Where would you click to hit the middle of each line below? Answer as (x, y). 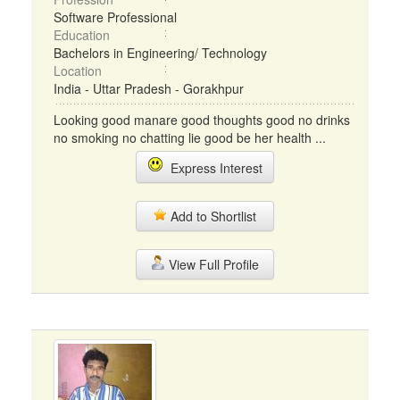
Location (78, 71)
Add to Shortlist (212, 216)
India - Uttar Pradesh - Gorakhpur (149, 88)
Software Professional (115, 17)
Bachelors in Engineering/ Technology (160, 53)
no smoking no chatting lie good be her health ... (190, 137)
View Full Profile (212, 264)
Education (82, 35)
